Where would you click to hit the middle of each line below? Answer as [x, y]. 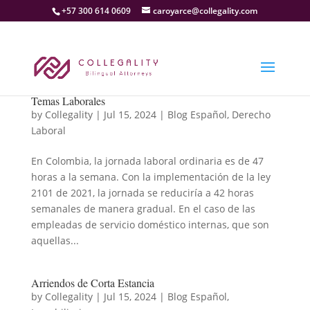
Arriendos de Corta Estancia [92, 283]
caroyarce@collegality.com [206, 11]
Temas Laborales [68, 101]
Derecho [251, 115]
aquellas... [55, 240]
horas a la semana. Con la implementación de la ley [151, 177]
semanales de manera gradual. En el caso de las [143, 209]
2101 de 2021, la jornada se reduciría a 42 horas [142, 193]
